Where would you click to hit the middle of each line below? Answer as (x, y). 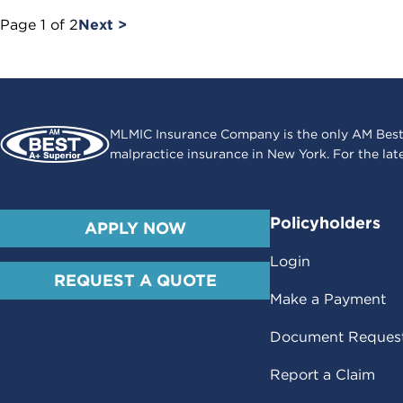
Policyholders (325, 223)
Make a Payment (328, 299)
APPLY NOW (135, 228)
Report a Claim (322, 375)
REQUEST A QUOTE (135, 280)
